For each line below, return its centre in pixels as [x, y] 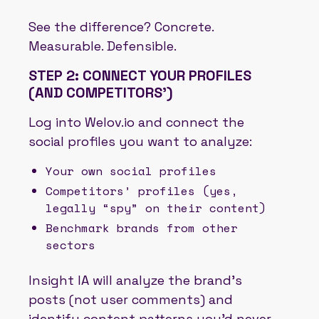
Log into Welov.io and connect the [136, 122]
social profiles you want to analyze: [140, 141]
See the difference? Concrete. [121, 26]
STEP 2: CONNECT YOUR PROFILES [140, 75]
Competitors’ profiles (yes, [142, 190]
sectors [70, 245]
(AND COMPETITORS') [101, 92]
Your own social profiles [131, 171]
